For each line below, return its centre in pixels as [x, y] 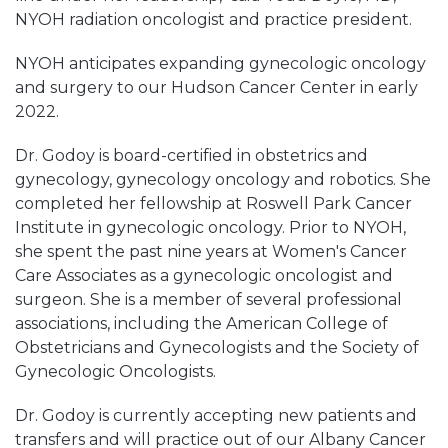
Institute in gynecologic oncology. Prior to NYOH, [210, 228]
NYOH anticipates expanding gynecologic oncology [220, 64]
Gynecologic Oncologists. [115, 372]
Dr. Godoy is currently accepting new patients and [216, 416]
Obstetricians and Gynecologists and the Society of [217, 348]
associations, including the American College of [201, 324]
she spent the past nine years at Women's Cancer [211, 252]
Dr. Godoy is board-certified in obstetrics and [191, 156]
